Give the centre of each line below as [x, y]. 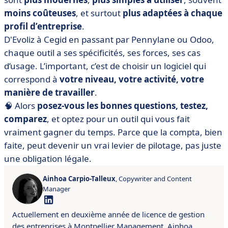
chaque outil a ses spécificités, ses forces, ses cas [102, 53]
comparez [25, 119]
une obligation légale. [48, 159]
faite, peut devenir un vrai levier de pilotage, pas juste [113, 146]
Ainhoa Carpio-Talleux [79, 179]
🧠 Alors [21, 106]
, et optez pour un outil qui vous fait [118, 119]
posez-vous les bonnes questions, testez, [123, 106]
